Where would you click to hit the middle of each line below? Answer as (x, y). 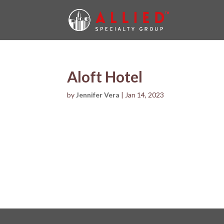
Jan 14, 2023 (145, 95)
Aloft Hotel (105, 76)
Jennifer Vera (98, 95)
